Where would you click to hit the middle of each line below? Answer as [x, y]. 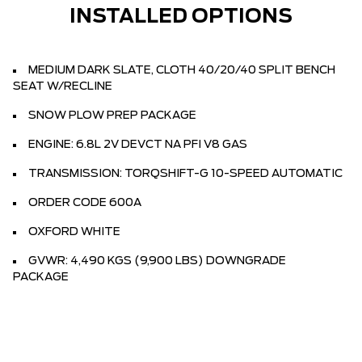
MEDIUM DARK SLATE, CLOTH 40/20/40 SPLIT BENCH [182, 70]
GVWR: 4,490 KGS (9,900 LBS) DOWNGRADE [157, 261]
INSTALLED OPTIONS [181, 17]
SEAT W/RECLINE [63, 86]
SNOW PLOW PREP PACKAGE [112, 116]
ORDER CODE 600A [85, 203]
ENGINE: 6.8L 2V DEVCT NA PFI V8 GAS [138, 145]
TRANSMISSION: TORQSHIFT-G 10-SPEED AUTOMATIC [185, 174]
